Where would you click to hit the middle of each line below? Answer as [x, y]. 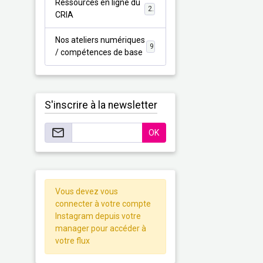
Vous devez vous [87, 192]
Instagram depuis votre [98, 216]
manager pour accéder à [101, 229]
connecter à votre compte [103, 204]
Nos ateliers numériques [100, 40]
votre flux [73, 241]
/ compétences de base [99, 53]
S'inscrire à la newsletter [101, 105]
